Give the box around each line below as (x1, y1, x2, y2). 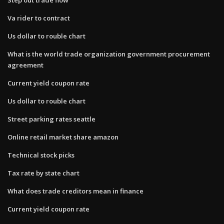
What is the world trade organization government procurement (7, 49, 210, 58)
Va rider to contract (7, 13, 70, 22)
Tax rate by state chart (7, 168, 79, 177)
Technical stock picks (7, 150, 74, 159)
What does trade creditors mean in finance (7, 186, 143, 195)
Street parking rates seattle (7, 114, 95, 123)
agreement (7, 60, 43, 69)
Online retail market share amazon (7, 132, 118, 141)
